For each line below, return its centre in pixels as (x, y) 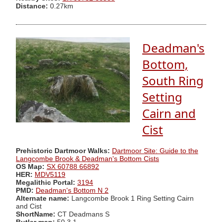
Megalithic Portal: (46, 182)
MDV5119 (50, 174)
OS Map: (30, 166)
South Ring (173, 81)
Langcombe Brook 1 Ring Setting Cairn (133, 198)
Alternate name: (44, 198)
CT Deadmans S (83, 214)
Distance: (32, 6)
